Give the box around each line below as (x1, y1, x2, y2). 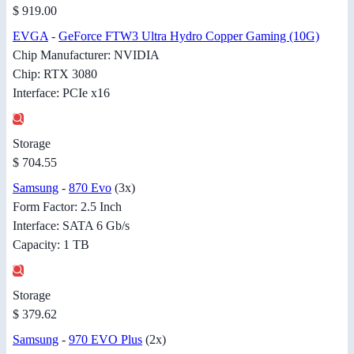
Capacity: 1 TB (13, 238, 89, 252)
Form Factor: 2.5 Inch (13, 200, 122, 214)
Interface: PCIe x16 (13, 86, 110, 100)
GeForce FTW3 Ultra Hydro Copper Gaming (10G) (58, 29, 319, 43)
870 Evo (69, 181, 111, 195)
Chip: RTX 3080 (13, 67, 97, 81)
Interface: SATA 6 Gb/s (13, 219, 130, 233)
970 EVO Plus (69, 333, 142, 347)
